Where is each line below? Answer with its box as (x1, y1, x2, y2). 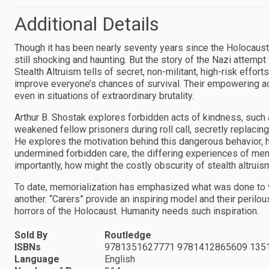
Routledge (104, 229, 151, 241)
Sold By (14, 229, 47, 241)
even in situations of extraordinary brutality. (14, 89, 194, 101)
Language (14, 253, 59, 265)
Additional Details (14, 12, 159, 35)
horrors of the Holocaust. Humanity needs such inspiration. (14, 205, 259, 217)
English (104, 253, 135, 265)
